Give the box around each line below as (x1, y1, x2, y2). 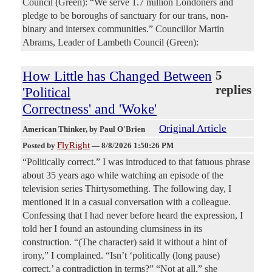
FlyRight (57, 140, 90, 150)
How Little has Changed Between (22, 67, 212, 84)
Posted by (22, 140, 57, 150)
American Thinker (22, 124, 86, 134)
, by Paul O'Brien (86, 124, 147, 134)
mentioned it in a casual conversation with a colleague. (22, 196, 231, 207)
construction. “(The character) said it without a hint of (22, 236, 227, 247)
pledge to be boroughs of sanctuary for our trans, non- (22, 10, 228, 21)
